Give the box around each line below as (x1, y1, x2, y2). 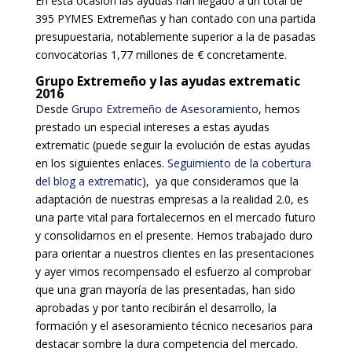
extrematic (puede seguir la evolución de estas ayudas (35, 137, 310, 152)
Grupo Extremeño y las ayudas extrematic (35, 72, 300, 90)
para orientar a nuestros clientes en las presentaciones (35, 246, 314, 261)
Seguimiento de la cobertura (163, 156, 311, 170)
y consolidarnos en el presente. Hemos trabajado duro (35, 228, 313, 243)
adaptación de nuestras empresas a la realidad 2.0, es (35, 192, 309, 207)
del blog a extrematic (35, 174, 142, 189)
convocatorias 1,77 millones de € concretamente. (35, 47, 287, 62)
